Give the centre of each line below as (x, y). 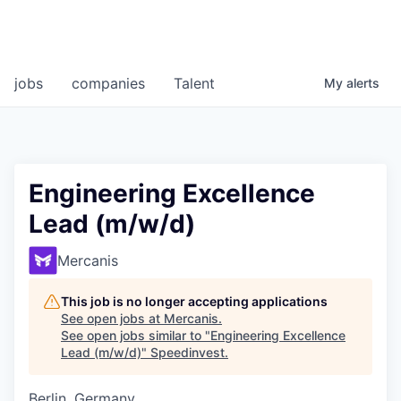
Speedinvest (188, 353)
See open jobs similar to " (136, 336)
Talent (194, 84)
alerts (363, 83)
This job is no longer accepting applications (194, 302)
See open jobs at (112, 319)
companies (108, 84)
